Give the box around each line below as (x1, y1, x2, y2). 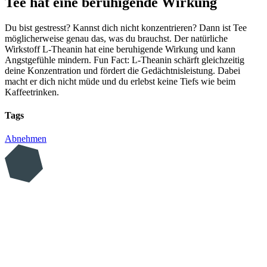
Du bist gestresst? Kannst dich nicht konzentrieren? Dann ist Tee (5, 22, 247, 33)
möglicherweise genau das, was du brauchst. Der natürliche (5, 33, 228, 44)
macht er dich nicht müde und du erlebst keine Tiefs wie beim (5, 76, 235, 86)
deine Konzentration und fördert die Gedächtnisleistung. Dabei (5, 65, 240, 76)
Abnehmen (5, 133, 46, 144)
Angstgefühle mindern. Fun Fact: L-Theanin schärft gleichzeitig (5, 54, 244, 65)
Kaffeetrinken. (5, 86, 59, 97)
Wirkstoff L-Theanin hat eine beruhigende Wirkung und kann (5, 44, 235, 54)
